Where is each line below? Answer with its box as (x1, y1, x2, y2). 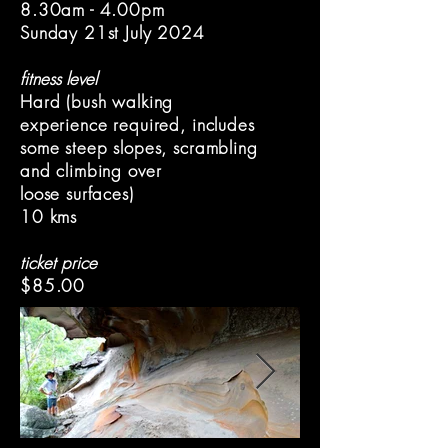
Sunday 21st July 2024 (20, 21, 205, 44)
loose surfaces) (20, 182, 134, 205)
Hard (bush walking (20, 90, 174, 113)
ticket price (20, 251, 97, 274)
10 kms (20, 205, 78, 228)
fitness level (20, 67, 97, 90)
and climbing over (20, 159, 162, 182)
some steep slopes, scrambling (20, 136, 258, 159)
